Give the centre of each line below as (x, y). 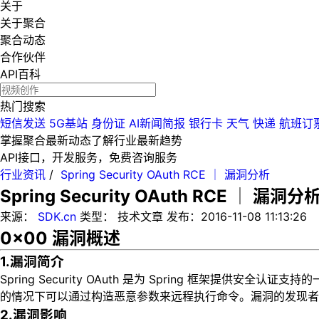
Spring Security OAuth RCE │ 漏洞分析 (165, 174)
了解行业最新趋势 (137, 140)
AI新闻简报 (157, 123)
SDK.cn (57, 216)
